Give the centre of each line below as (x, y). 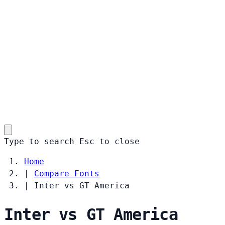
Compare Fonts (67, 173)
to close (120, 141)
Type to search (39, 141)
